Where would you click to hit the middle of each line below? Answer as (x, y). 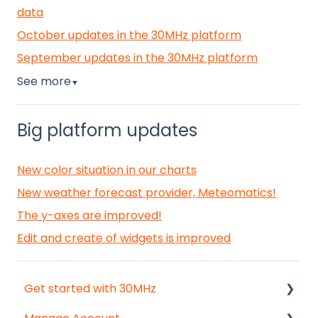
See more (44, 82)
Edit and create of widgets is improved (124, 238)
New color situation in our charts (107, 170)
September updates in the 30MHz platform (137, 58)
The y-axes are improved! (89, 216)
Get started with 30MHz (90, 288)
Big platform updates (107, 130)
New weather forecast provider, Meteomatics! (147, 193)
